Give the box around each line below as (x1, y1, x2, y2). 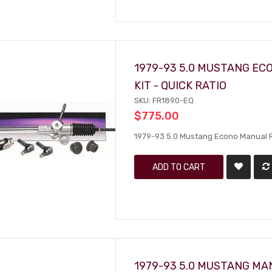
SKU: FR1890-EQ (134, 96, 194, 105)
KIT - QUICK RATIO (134, 79, 227, 92)
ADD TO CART (152, 162, 206, 172)
